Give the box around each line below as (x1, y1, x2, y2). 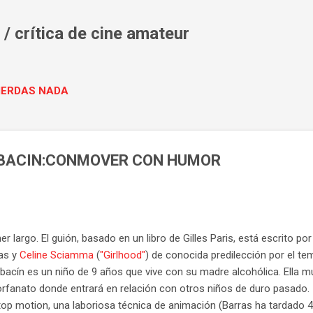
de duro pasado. (235, 282, 310, 295)
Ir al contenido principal (103, 11, 210, 24)
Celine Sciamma (20, 248, 94, 261)
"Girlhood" (100, 248, 145, 261)
